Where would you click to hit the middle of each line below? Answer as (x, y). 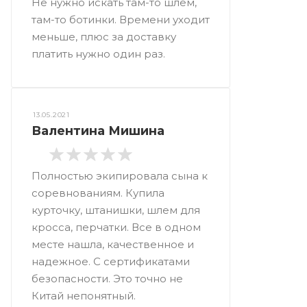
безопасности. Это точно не (107, 279)
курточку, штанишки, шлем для (116, 210)
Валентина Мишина (98, 131)
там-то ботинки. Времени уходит (121, 19)
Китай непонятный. (84, 296)
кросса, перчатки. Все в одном (116, 227)
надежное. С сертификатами (111, 261)
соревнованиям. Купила (98, 193)
